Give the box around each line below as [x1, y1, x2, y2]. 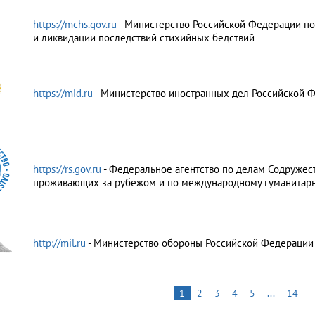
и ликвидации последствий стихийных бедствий [32, 31, 255, 44]
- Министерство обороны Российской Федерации [87, 236, 314, 250]
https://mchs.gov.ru [32, 18, 119, 31]
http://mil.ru [32, 236, 88, 250]
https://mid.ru [32, 86, 95, 100]
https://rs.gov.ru [32, 162, 103, 176]
